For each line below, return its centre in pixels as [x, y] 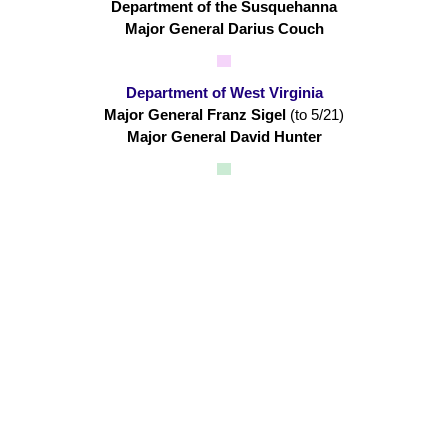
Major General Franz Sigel [197, 115]
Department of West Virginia [224, 93]
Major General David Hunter [224, 137]
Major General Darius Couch [224, 29]
